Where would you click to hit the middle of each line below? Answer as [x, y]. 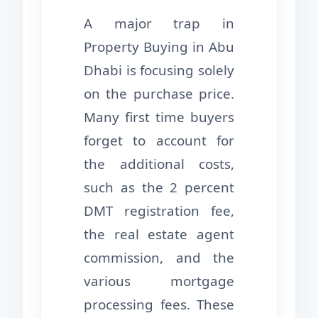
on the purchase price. [159, 93]
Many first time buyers [159, 117]
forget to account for [159, 140]
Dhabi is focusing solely [159, 70]
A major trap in [159, 23]
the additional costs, [159, 164]
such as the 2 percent [159, 187]
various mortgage [159, 281]
